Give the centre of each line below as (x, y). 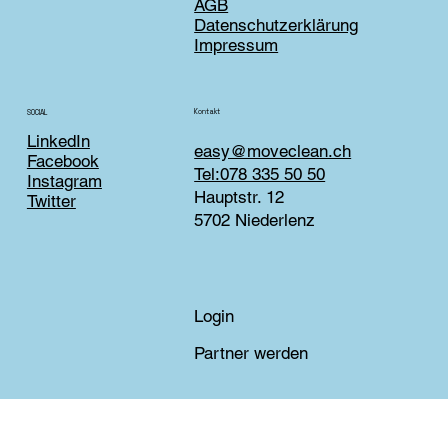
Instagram (64, 181)
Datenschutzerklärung (276, 25)
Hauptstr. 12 (239, 197)
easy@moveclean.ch (273, 151)
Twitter (51, 201)
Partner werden (251, 352)
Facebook (62, 161)
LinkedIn (58, 141)
